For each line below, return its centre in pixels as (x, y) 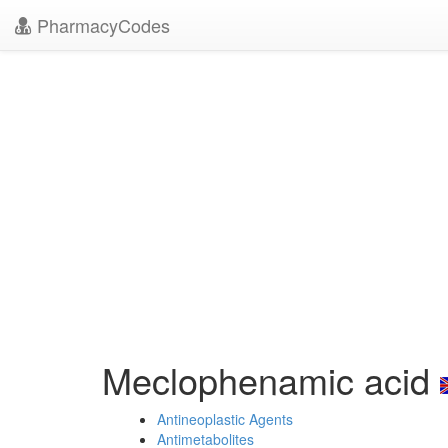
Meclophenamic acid (271, 379)
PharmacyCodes (101, 25)
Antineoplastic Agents (225, 419)
